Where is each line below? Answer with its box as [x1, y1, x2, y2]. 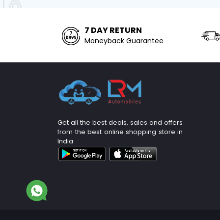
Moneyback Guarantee [84, 36, 164, 46]
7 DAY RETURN [84, 25, 142, 36]
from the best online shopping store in [57, 127, 183, 137]
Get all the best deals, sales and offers [57, 118, 183, 128]
